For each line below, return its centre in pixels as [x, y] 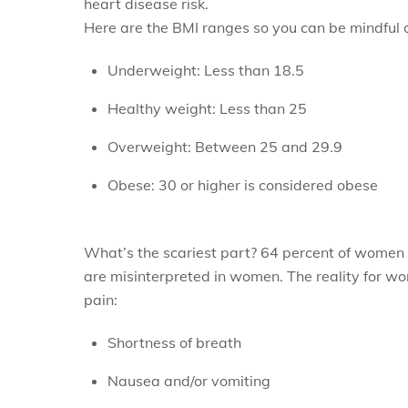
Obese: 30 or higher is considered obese [242, 184]
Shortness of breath [174, 342]
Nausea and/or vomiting [189, 380]
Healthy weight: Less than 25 [207, 108]
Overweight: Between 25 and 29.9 [224, 146]
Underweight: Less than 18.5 [205, 70]
